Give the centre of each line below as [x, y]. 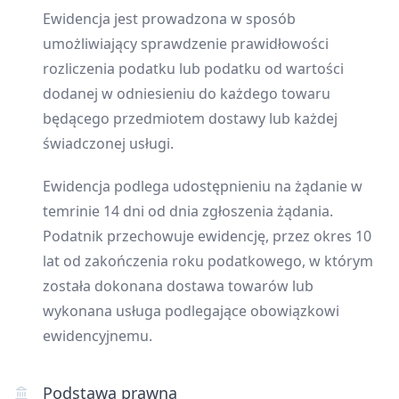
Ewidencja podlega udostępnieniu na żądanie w [203, 186]
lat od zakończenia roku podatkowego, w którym [208, 261]
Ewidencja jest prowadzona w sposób [169, 18]
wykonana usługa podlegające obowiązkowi [191, 310]
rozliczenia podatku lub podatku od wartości [193, 68]
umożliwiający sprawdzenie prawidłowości [186, 43]
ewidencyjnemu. [98, 335]
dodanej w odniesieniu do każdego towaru [187, 93]
